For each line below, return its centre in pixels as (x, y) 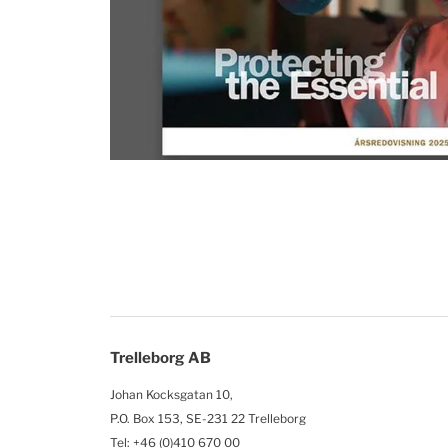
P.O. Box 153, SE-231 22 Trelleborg (208, 419)
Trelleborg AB (160, 358)
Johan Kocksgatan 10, (171, 395)
